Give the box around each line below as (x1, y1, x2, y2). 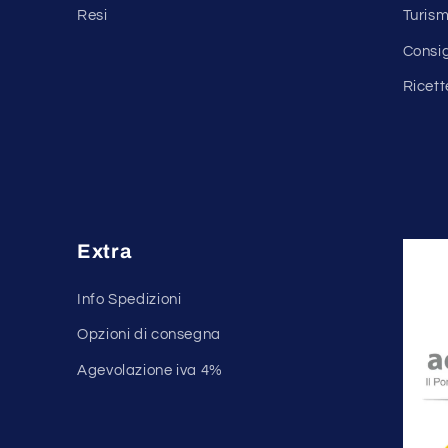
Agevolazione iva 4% (77, 362, 223, 378)
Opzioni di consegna (77, 327, 221, 343)
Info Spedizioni (77, 291, 182, 307)
